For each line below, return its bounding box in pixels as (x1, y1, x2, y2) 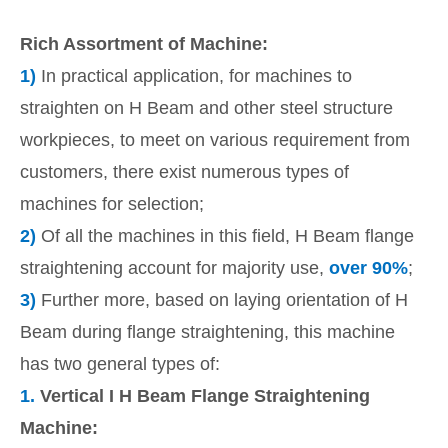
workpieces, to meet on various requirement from (20, 130, 410, 151)
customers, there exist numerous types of (20, 162, 349, 183)
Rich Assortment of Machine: (20, 34, 268, 55)
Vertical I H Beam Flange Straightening (35, 386, 370, 407)
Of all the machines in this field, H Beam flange (41, 226, 414, 247)
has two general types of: (20, 354, 220, 375)
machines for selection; (20, 194, 204, 215)
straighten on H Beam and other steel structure (20, 98, 393, 119)
